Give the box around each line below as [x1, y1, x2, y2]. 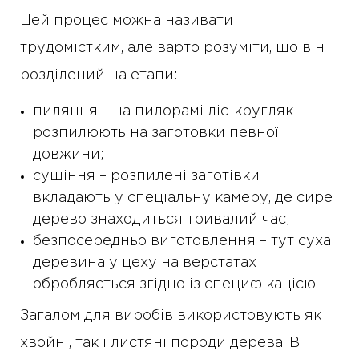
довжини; [33, 148, 104, 162]
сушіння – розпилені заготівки [33, 170, 260, 184]
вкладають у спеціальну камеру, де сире [33, 192, 333, 205]
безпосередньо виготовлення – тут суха [33, 235, 331, 248]
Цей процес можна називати [20, 14, 233, 28]
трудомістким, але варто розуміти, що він [20, 42, 325, 55]
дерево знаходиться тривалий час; [33, 213, 290, 227]
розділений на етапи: [20, 69, 178, 83]
